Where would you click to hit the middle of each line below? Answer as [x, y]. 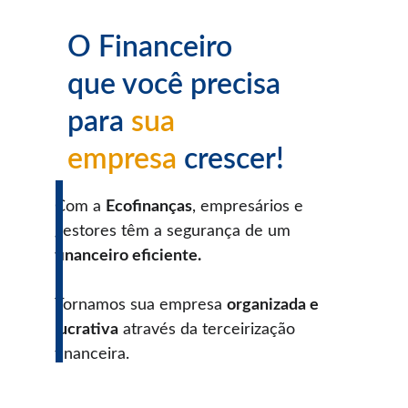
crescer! [234, 159]
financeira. [92, 354]
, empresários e [250, 207]
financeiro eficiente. [128, 256]
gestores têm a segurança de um [175, 231]
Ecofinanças [149, 207]
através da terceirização [209, 330]
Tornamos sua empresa [141, 305]
